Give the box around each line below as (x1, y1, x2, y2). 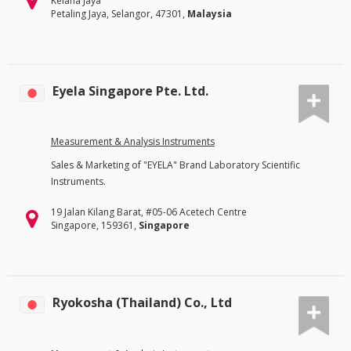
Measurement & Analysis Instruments (51, 135, 215, 149)
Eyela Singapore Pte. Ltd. (52, 81, 208, 100)
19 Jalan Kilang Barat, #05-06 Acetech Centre (51, 205, 247, 219)
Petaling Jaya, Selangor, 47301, (51, 6, 187, 20)
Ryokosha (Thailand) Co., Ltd (52, 294, 232, 312)
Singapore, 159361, (51, 219, 139, 233)
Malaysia (187, 6, 232, 20)
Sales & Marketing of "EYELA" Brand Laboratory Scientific (51, 158, 300, 172)
